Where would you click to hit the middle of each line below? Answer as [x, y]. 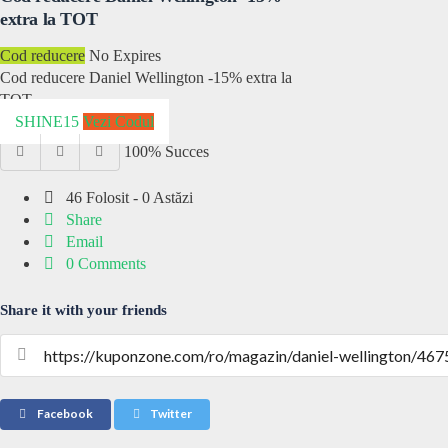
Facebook [63, 414]
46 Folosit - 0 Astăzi [128, 198]
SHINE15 [47, 122]
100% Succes [166, 152]
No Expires [125, 56]
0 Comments [104, 264]
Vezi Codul [118, 122]
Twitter [170, 414]
